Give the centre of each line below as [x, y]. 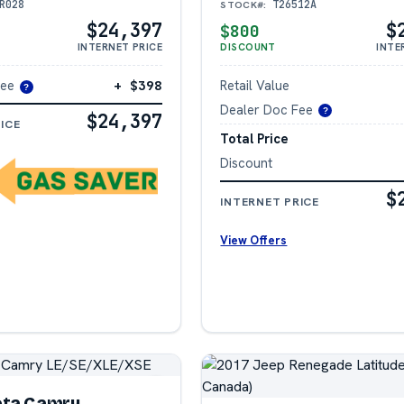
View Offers [254, 241]
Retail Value [255, 85]
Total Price [255, 139]
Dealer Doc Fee [267, 109]
